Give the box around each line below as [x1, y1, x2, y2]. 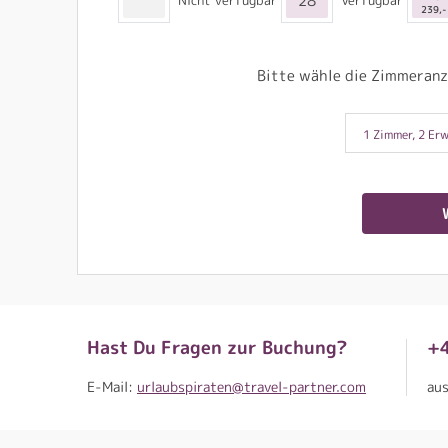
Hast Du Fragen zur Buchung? [87, 335, 347, 361]
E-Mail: [87, 377, 137, 397]
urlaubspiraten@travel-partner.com [137, 377, 366, 397]
